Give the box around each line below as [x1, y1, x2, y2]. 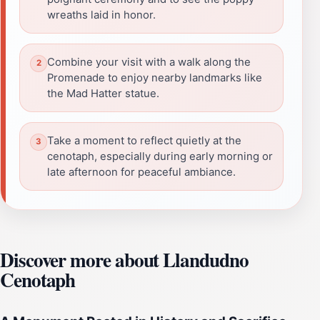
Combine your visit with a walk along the [47, 55, 251, 69]
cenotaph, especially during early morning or [47, 149, 273, 163]
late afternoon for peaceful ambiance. [47, 165, 236, 179]
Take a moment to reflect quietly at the [47, 134, 241, 147]
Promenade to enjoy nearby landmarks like [47, 71, 262, 84]
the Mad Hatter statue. [47, 86, 159, 100]
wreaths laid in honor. [47, 8, 156, 21]
